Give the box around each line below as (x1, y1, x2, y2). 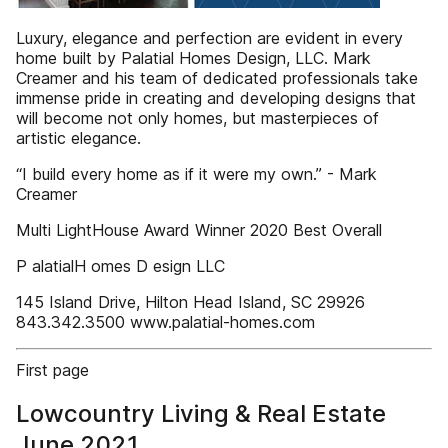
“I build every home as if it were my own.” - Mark (16, 164, 377, 184)
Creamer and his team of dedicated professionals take (16, 68, 418, 88)
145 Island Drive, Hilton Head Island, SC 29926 (16, 292, 365, 312)
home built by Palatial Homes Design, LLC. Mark (16, 48, 371, 68)
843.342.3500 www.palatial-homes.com (16, 312, 315, 332)
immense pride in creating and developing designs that (16, 88, 416, 108)
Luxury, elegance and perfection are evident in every (16, 28, 403, 48)
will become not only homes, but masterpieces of (16, 108, 379, 128)
